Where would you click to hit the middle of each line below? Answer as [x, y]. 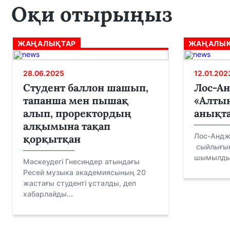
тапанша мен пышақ [76, 100]
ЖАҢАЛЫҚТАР [47, 43]
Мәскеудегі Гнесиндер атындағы [81, 161]
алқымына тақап [67, 126]
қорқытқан [52, 139]
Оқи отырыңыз [92, 14]
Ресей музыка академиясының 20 [84, 172]
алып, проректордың [77, 113]
